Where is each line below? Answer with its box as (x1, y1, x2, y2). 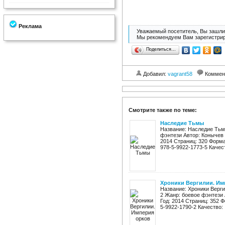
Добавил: (142, 71, 168, 77)
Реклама (17, 23, 42, 29)
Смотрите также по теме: (129, 107, 197, 113)
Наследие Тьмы (160, 120, 204, 126)
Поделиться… (146, 47, 176, 52)
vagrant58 (168, 71, 192, 77)
